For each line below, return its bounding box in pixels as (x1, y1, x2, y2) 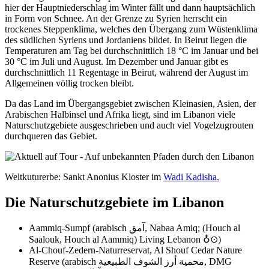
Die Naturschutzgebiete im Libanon (5, 194, 224, 210)
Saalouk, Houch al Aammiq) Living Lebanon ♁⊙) (29, 234, 221, 245)
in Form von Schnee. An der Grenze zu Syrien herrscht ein (5, 13, 227, 23)
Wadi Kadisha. (163, 171, 219, 182)
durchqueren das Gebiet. (5, 130, 97, 141)
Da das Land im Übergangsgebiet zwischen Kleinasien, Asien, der (5, 98, 256, 109)
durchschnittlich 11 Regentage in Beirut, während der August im (5, 67, 248, 77)
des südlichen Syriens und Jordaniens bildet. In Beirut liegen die (5, 34, 247, 45)
